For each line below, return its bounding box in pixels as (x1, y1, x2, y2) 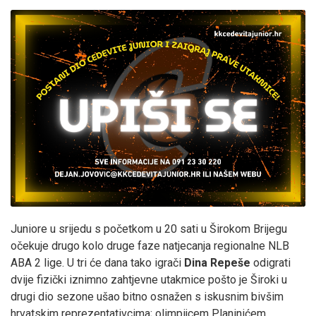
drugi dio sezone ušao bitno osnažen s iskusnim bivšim (11, 289, 284, 303)
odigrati (253, 255, 291, 269)
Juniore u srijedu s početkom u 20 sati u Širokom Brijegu (11, 221, 287, 236)
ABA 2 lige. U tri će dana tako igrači (11, 255, 181, 269)
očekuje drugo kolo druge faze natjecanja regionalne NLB (11, 238, 289, 253)
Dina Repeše (184, 255, 250, 269)
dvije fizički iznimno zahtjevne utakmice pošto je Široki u (11, 272, 287, 286)
